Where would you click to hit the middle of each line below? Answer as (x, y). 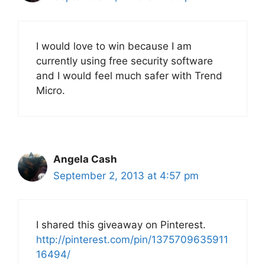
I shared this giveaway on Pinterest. (121, 225)
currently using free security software (125, 61)
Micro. (51, 90)
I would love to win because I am (114, 46)
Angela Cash (85, 159)
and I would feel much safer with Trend (129, 75)
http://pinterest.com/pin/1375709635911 (132, 240)
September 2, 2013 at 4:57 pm (126, 175)
